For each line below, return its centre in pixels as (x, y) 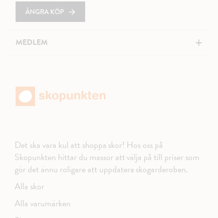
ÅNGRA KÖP (45, 12)
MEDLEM (32, 42)
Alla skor (29, 186)
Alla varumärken (43, 203)
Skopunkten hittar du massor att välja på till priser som (107, 157)
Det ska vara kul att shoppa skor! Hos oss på (89, 145)
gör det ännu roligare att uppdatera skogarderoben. (101, 169)
